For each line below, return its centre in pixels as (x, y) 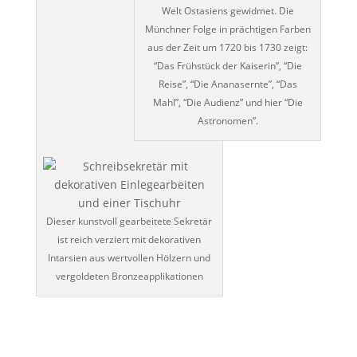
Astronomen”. (228, 120)
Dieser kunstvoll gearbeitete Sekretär (129, 221)
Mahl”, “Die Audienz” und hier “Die (228, 102)
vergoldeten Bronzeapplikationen (129, 276)
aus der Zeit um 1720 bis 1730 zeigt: (228, 47)
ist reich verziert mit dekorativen (129, 239)
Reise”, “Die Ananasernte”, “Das (228, 84)
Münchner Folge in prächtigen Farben (228, 29)
